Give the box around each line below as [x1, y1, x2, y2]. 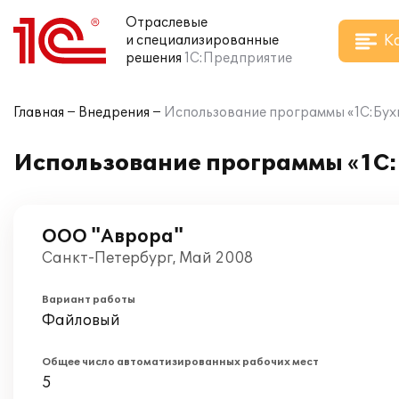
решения [126, 51, 182, 66]
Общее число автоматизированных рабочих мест [42, 356, 319, 368]
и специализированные [126, 33, 279, 48]
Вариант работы [42, 294, 135, 305]
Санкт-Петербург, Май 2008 [42, 249, 253, 267]
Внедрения [78, 105, 150, 120]
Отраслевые [126, 15, 208, 30]
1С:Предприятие [184, 51, 292, 66]
